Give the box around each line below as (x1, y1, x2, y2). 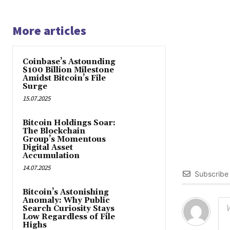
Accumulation (23, 151, 80, 161)
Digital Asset (23, 143, 73, 153)
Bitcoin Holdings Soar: (23, 118, 116, 128)
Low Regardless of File (23, 212, 115, 222)
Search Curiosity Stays (23, 204, 114, 214)
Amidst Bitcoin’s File (23, 73, 106, 84)
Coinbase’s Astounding (23, 57, 116, 67)
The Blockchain (23, 126, 85, 137)
